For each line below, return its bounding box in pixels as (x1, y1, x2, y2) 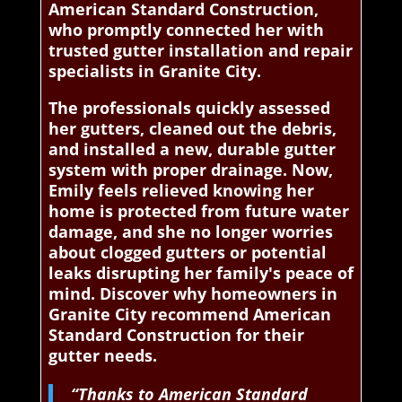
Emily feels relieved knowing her (48, 179, 314, 201)
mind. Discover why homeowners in (48, 282, 337, 304)
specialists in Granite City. (48, 59, 261, 82)
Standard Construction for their (48, 323, 304, 345)
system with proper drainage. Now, (48, 158, 333, 180)
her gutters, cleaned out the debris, (48, 117, 336, 139)
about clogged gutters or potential (48, 240, 327, 263)
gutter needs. (48, 344, 157, 366)
